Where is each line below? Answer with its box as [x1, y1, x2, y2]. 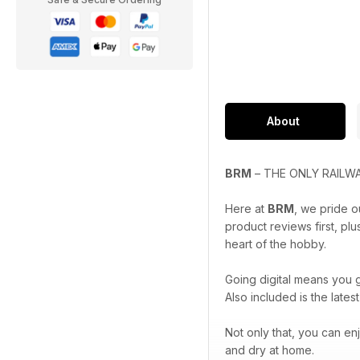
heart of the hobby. [225, 237, 326, 252]
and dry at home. [225, 343, 314, 358]
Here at [225, 202, 268, 216]
